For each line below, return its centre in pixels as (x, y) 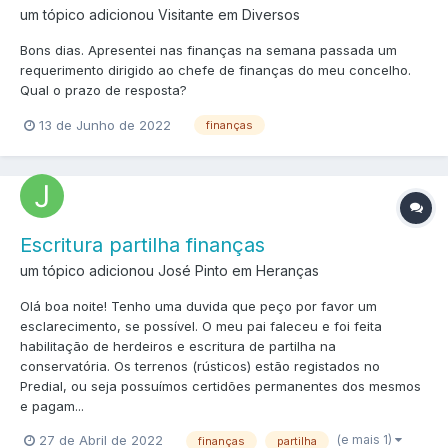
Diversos (271, 15)
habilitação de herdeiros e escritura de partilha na (178, 345)
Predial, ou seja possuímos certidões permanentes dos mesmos (220, 385)
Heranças (287, 270)
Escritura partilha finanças (142, 244)
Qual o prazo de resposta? (103, 90)
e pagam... (52, 405)
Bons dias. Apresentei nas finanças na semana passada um (208, 50)
